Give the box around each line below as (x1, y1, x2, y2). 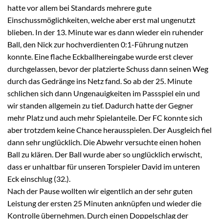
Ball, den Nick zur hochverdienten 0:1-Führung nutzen (7, 39, 188, 49)
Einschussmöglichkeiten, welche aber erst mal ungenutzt (7, 15, 196, 24)
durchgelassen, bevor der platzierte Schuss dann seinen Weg (7, 64, 208, 73)
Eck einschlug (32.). (7, 174, 70, 183)
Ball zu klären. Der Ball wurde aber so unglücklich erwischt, (7, 149, 202, 159)
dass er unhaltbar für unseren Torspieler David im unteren (7, 161, 200, 171)
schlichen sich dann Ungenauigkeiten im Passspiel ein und (7, 88, 200, 98)
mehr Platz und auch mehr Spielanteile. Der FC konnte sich (7, 112, 202, 122)
